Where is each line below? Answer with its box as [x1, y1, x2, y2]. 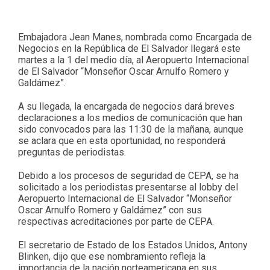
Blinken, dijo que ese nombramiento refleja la [18, 250, 206, 262]
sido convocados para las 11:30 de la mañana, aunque [18, 123, 243, 135]
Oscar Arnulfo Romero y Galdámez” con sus [18, 204, 202, 216]
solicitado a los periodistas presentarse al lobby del [18, 181, 238, 193]
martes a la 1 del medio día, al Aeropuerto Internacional [18, 54, 249, 66]
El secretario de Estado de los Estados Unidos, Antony [18, 239, 248, 251]
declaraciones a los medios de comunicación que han [18, 111, 242, 124]
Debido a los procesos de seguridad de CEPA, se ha [18, 169, 239, 181]
